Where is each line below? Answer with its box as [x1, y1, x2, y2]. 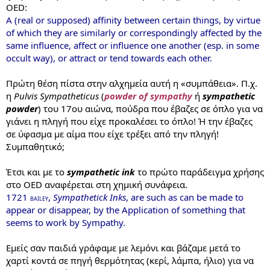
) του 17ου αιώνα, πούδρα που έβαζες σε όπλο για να [38, 102, 263, 115]
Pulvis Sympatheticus [14, 90, 99, 102]
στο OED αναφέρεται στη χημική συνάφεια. [6, 178, 187, 190]
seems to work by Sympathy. [6, 216, 125, 228]
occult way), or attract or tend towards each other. [6, 52, 212, 64]
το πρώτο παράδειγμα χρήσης [135, 166, 264, 178]
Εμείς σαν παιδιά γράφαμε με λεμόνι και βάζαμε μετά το [6, 242, 240, 254]
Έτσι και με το [6, 166, 67, 178]
